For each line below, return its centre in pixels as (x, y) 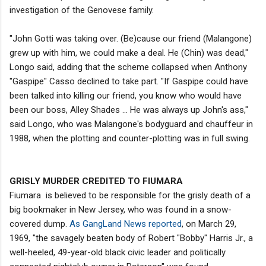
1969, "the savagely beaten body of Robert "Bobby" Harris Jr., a (131, 238)
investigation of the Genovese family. (82, 10)
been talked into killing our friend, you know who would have (126, 95)
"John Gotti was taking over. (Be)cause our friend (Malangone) (131, 38)
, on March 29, (209, 224)
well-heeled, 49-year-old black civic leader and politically (118, 252)
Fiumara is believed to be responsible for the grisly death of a (130, 195)
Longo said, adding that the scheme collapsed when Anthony (128, 67)
